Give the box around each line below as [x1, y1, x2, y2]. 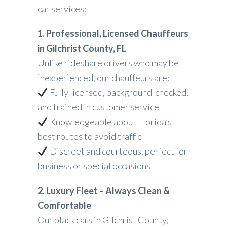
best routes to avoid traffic [37, 131, 141, 142]
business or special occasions [37, 160, 150, 172]
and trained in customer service [37, 101, 159, 113]
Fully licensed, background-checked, [48, 87, 188, 98]
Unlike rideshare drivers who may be [37, 57, 179, 69]
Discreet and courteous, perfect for [48, 145, 187, 157]
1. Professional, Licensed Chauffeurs [37, 28, 188, 40]
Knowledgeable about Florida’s [48, 116, 172, 128]
